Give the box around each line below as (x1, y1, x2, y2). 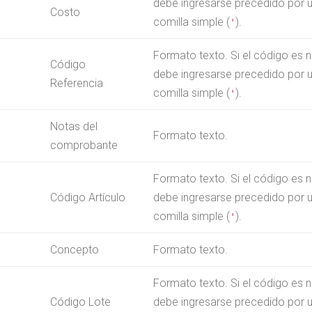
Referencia (49, 76, 103, 90)
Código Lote (49, 295, 111, 309)
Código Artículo (49, 190, 125, 204)
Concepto (49, 242, 99, 256)
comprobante (49, 138, 118, 152)
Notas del (49, 119, 97, 133)
